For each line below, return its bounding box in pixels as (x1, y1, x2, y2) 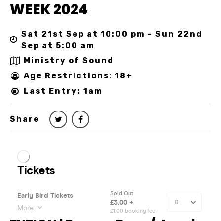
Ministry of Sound (24, 56, 114, 66)
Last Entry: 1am (24, 86, 103, 96)
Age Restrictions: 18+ (24, 71, 133, 81)
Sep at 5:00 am (21, 40, 95, 50)
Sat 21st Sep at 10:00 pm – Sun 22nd (21, 29, 203, 38)
